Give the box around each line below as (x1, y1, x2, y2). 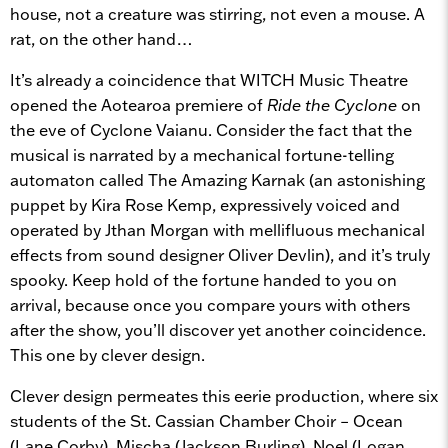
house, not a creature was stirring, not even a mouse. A (10, 3, 425, 24)
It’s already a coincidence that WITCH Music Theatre (10, 69, 408, 90)
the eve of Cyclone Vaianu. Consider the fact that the (10, 119, 412, 140)
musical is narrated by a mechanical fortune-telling (10, 144, 394, 165)
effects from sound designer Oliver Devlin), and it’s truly (10, 244, 430, 265)
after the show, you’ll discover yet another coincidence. (10, 319, 426, 340)
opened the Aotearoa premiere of (10, 94, 267, 115)
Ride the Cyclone (267, 94, 401, 115)
